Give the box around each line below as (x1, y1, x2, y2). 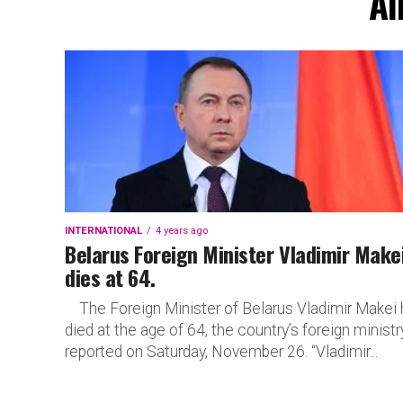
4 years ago (156, 225, 208, 237)
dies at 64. (65, 261, 156, 293)
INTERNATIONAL (65, 225, 142, 237)
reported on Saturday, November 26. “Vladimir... (65, 343, 378, 361)
